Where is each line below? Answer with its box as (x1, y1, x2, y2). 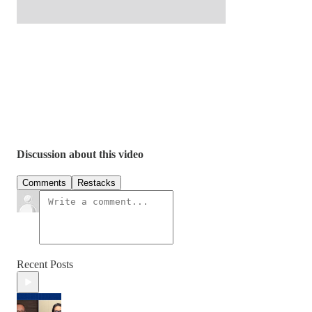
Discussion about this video (17, 148, 143, 161)
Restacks (77, 178, 116, 189)
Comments (22, 178, 66, 189)
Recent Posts (17, 258, 73, 271)
